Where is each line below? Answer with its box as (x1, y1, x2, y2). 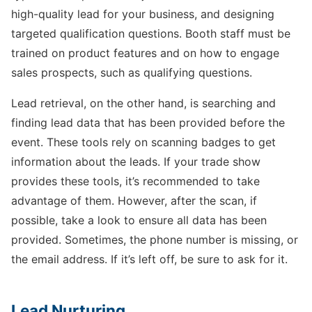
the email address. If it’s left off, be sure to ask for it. (11, 252, 288, 267)
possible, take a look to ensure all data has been (11, 213, 267, 228)
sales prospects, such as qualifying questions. (11, 65, 252, 80)
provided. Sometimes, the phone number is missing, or (11, 233, 298, 247)
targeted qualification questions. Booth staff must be (11, 26, 290, 41)
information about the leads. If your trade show (11, 155, 260, 169)
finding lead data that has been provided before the (11, 116, 285, 130)
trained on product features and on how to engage (11, 46, 279, 61)
